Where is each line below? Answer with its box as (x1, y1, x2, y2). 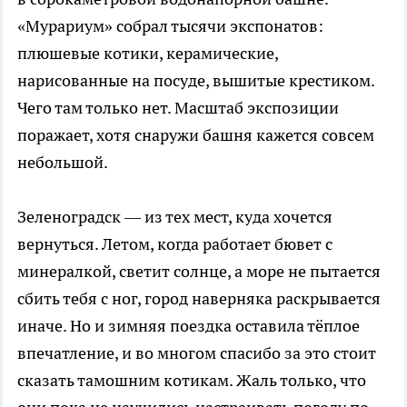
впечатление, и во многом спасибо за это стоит (17, 342, 376, 363)
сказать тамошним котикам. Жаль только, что (17, 369, 366, 391)
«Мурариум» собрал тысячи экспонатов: (17, 15, 323, 36)
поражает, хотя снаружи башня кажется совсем (17, 124, 374, 145)
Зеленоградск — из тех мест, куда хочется (17, 205, 333, 227)
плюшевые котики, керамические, (17, 42, 278, 64)
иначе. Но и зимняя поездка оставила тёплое (17, 314, 360, 336)
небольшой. (17, 151, 108, 173)
